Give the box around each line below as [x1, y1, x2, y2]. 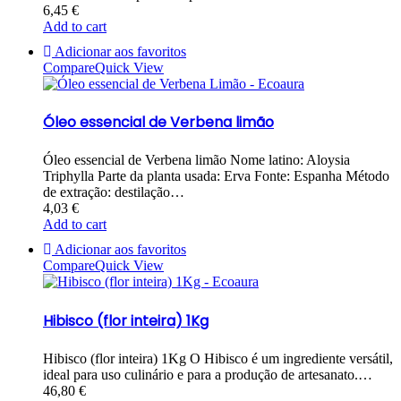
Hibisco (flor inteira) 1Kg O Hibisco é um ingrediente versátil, [43, 350, 393, 366]
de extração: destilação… [43, 184, 184, 200]
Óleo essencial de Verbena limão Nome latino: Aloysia [43, 152, 350, 168]
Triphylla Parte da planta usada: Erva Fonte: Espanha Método [43, 168, 389, 184]
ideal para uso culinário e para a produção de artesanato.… [43, 366, 372, 382]
